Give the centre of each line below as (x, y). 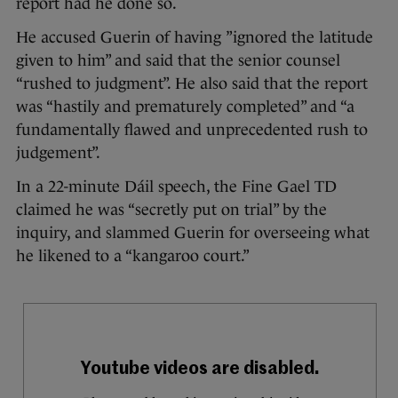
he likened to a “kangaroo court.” (133, 255)
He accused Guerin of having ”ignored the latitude (195, 37)
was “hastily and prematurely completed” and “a (185, 106)
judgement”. (58, 152)
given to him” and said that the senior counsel (178, 60)
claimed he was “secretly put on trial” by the (171, 209)
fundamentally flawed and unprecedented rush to (192, 129)
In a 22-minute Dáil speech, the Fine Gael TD (176, 186)
